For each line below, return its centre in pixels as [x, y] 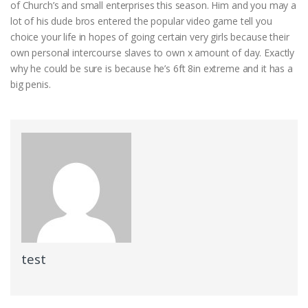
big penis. [31, 84]
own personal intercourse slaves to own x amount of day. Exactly [153, 52]
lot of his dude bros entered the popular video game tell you [141, 21]
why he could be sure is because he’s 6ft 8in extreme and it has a [152, 68]
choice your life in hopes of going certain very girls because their [150, 36]
